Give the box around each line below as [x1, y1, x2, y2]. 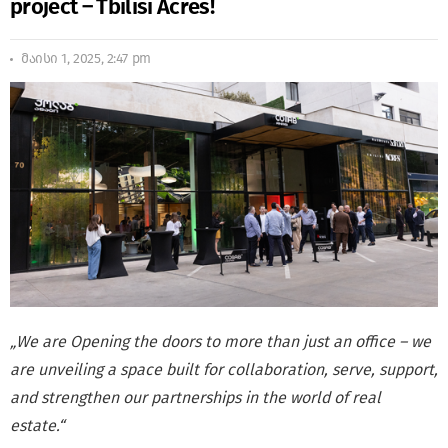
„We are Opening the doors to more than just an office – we [10, 331, 431, 351]
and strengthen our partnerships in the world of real [10, 387, 381, 407]
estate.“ [10, 415, 64, 435]
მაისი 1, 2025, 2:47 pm [21, 50, 151, 68]
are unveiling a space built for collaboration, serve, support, [10, 359, 438, 379]
